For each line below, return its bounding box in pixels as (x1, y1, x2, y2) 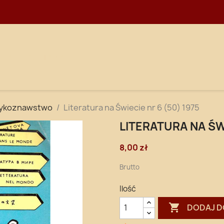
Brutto (119, 162, 139, 171)
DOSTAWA (25, 51, 65, 62)
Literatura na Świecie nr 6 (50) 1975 (63, 101, 199, 113)
